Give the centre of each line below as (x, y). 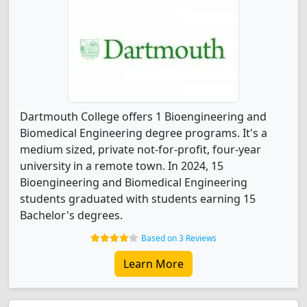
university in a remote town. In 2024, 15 (122, 166)
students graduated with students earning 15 (138, 199)
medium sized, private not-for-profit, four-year (140, 149)
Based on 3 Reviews (179, 238)
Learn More (153, 264)
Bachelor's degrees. (71, 215)
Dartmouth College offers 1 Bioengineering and (143, 116)
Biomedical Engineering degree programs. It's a (144, 133)
